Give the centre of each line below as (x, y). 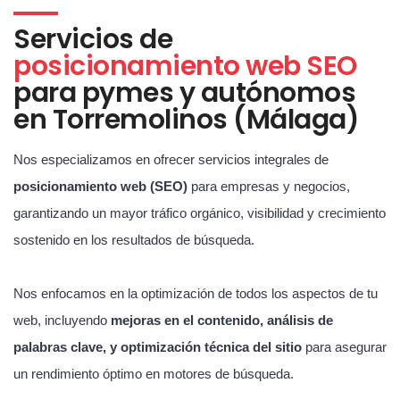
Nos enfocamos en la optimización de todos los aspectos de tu (196, 293)
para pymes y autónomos (184, 92)
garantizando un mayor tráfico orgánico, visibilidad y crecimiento (200, 212)
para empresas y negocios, (269, 186)
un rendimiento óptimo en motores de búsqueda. (154, 373)
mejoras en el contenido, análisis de (222, 320)
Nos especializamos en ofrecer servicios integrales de (171, 159)
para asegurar (344, 346)
